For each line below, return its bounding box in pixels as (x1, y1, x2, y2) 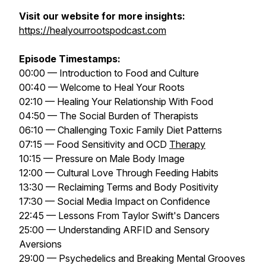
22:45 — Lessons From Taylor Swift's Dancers (19, 210, 220, 221)
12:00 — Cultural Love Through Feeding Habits (19, 167, 218, 179)
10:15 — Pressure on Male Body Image (19, 153, 185, 164)
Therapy (169, 138, 205, 150)
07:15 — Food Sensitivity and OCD (19, 138, 169, 150)
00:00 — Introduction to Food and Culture (19, 67, 199, 79)
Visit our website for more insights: (19, 10, 185, 22)
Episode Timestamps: (19, 53, 121, 65)
